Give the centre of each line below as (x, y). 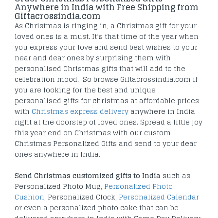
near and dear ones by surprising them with (93, 58)
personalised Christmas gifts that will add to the (100, 69)
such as (175, 176)
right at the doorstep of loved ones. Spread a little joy (109, 122)
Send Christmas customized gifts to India (88, 176)
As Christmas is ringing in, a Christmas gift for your (106, 26)
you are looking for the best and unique (85, 90)
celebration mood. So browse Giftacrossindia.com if (106, 79)
